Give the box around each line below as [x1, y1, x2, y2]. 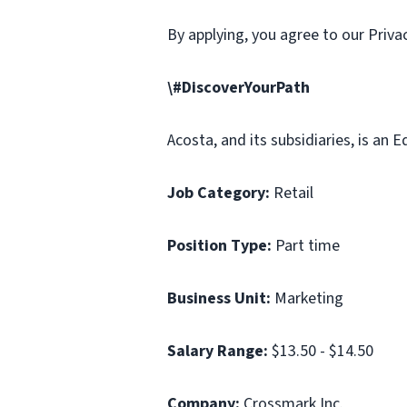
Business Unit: [167, 287, 271, 310]
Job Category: [167, 182, 270, 204]
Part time [272, 234, 340, 257]
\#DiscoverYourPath [167, 76, 310, 99]
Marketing [271, 287, 343, 310]
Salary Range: [167, 340, 268, 362]
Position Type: [167, 234, 272, 257]
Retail [270, 182, 313, 204]
